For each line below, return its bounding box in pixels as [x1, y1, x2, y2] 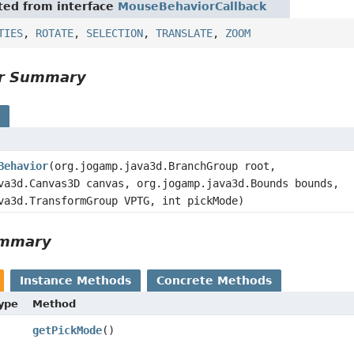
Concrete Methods [156, 273, 273, 287]
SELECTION [86, 26, 144, 40]
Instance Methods [20, 273, 132, 287]
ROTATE [36, 26, 74, 40]
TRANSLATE [156, 26, 213, 40]
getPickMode [32, 323, 102, 337]
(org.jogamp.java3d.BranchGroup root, [48, 159, 277, 172]
